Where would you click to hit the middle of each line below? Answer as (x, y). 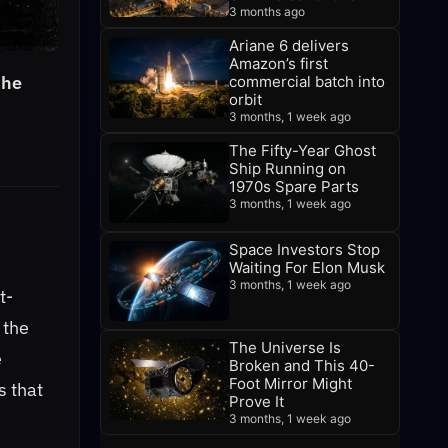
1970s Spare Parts (294, 187)
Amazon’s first (278, 64)
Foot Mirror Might (290, 384)
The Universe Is (285, 348)
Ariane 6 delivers (289, 46)
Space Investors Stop (304, 249)
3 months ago (267, 12)
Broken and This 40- (302, 366)
